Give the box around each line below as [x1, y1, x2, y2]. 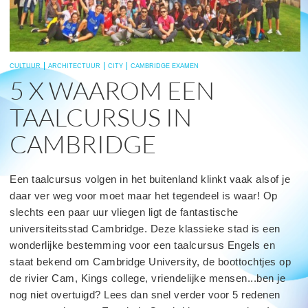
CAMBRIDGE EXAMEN [131, 62, 199, 69]
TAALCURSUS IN [10, 101, 192, 132]
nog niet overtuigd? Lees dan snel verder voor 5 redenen [10, 288, 280, 300]
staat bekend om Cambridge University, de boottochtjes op [10, 255, 291, 267]
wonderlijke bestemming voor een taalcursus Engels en [10, 239, 275, 251]
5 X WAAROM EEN [10, 74, 214, 105]
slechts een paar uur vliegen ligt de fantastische [10, 206, 239, 218]
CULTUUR [10, 62, 41, 69]
